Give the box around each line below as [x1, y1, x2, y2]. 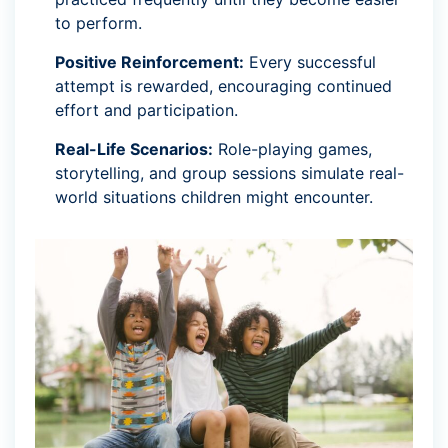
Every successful [244, 52, 376, 73]
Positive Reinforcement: [55, 52, 244, 73]
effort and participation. [55, 100, 238, 121]
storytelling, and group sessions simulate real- [55, 163, 404, 184]
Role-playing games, [213, 139, 372, 160]
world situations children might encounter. [55, 187, 373, 208]
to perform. [55, 13, 142, 34]
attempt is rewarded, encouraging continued [55, 76, 392, 97]
